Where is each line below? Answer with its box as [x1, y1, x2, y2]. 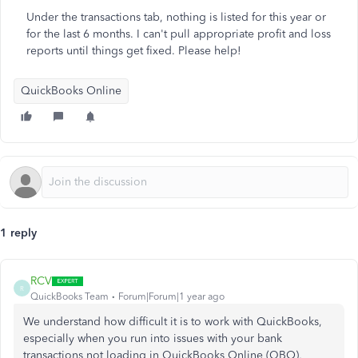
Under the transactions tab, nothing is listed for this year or [26, 10, 326, 24]
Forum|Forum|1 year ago [118, 291, 225, 302]
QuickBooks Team [30, 291, 109, 302]
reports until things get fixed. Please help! [26, 44, 241, 58]
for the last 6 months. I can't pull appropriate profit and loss [26, 27, 331, 41]
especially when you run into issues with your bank [23, 332, 282, 345]
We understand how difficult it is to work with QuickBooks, [23, 315, 322, 328]
